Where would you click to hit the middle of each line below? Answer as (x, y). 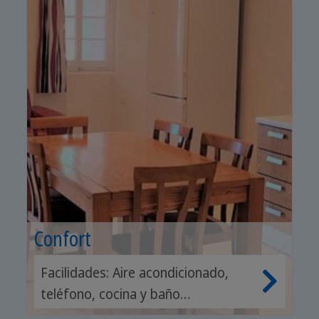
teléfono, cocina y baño (110, 294)
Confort (62, 238)
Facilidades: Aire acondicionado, (135, 272)
